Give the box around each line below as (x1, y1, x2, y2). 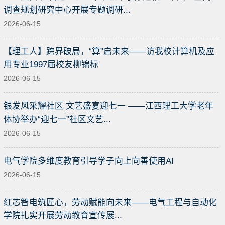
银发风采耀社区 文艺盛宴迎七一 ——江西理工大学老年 (4, 101, 213, 111)
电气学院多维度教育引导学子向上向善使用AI (4, 156, 174, 166)
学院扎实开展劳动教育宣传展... (4, 210, 122, 220)
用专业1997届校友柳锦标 (4, 59, 98, 69)
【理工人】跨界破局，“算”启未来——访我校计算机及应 (4, 46, 214, 56)
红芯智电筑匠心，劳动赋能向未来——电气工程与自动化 (4, 197, 217, 207)
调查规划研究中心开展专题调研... (4, 5, 131, 15)
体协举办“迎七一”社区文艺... (4, 114, 111, 124)
